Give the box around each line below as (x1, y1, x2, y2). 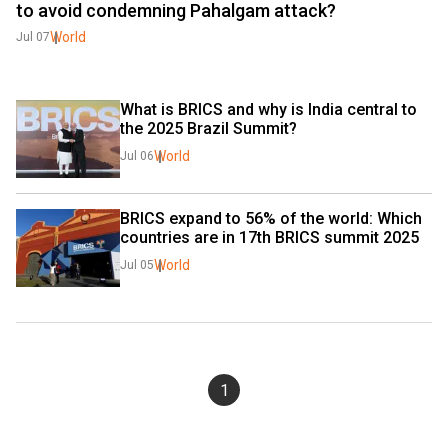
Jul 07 (16, 30, 50, 44)
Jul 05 (120, 258, 154, 272)
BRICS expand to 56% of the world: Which (120, 209, 422, 228)
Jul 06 (120, 149, 154, 163)
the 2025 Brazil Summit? (120, 119, 297, 138)
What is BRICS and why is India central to (120, 100, 417, 119)
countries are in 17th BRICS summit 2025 (120, 228, 419, 247)
